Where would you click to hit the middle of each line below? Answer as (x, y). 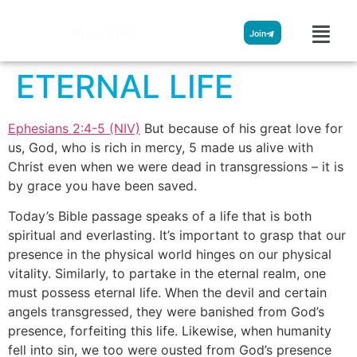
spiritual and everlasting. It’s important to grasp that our (177, 235)
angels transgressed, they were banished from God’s (166, 311)
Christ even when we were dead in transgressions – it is (176, 166)
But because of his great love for (241, 128)
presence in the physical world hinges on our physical (170, 254)
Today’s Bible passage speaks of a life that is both (160, 216)
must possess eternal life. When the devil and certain (167, 292)
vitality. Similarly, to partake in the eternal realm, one (167, 273)
